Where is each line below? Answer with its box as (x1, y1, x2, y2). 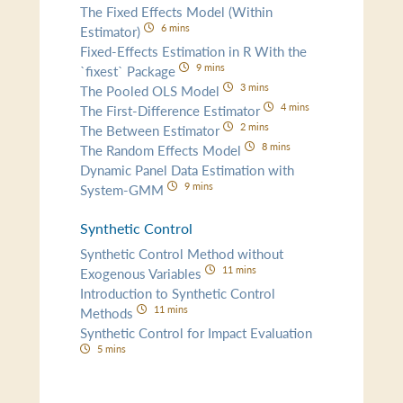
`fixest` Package (80, 60, 180, 80)
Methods (80, 302, 138, 322)
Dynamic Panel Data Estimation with (80, 159, 295, 179)
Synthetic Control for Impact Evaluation (80, 322, 313, 342)
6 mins (160, 19, 190, 34)
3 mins (239, 78, 269, 94)
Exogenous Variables (80, 263, 206, 282)
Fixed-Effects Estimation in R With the (80, 40, 308, 60)
